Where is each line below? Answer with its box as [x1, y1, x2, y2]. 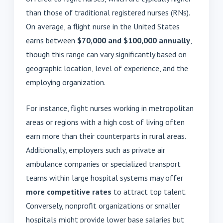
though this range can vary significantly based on [26, 49, 187, 60]
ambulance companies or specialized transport [26, 159, 181, 169]
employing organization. [26, 77, 106, 88]
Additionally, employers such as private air [26, 145, 165, 155]
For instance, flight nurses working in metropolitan [26, 103, 194, 113]
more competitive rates [26, 187, 111, 197]
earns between [26, 35, 77, 46]
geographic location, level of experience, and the [26, 63, 188, 74]
